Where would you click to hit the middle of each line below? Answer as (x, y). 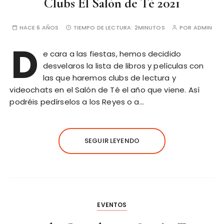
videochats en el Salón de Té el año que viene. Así (104, 90)
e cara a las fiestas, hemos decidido (112, 54)
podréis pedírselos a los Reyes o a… (77, 102)
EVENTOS (112, 205)
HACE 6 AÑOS (39, 28)
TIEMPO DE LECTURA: (104, 28)
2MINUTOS (149, 28)
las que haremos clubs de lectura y (109, 78)
